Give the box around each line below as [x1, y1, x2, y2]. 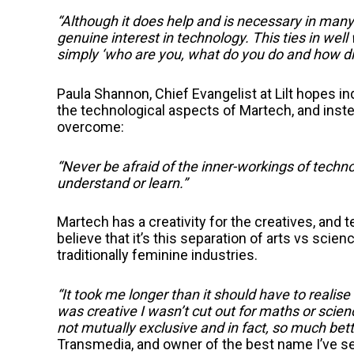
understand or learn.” [57, 174, 187, 191]
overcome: [57, 118, 124, 135]
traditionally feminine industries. [57, 247, 258, 264]
